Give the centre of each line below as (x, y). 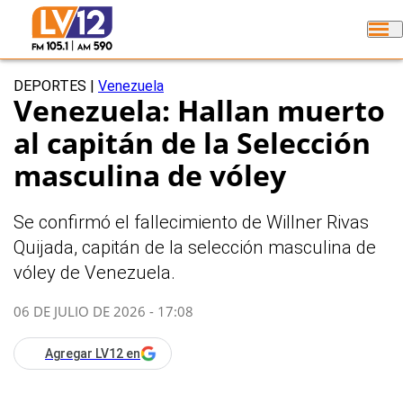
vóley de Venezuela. (94, 273)
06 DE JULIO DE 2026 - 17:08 (103, 311)
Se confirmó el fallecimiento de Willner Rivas (191, 223)
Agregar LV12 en (93, 353)
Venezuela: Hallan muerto (199, 111)
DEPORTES (52, 86)
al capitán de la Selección (192, 143)
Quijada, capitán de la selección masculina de (195, 248)
